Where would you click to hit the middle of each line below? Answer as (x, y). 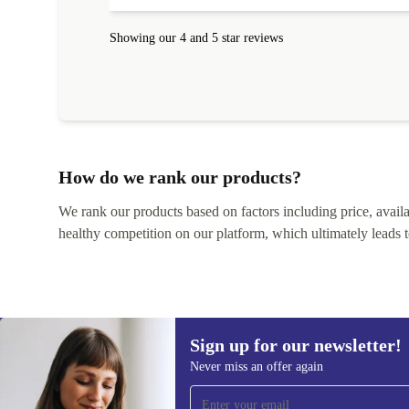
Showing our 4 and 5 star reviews (196, 38)
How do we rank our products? (180, 177)
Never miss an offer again (257, 366)
